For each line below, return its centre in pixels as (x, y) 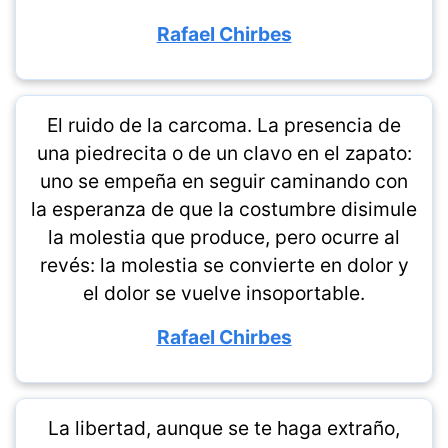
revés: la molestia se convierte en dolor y (224, 265)
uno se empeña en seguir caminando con (224, 181)
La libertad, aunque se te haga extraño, (224, 428)
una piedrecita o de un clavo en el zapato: (224, 153)
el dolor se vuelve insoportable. (224, 293)
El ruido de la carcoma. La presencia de (224, 125)
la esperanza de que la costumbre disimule (224, 209)
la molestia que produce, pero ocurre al (224, 237)
